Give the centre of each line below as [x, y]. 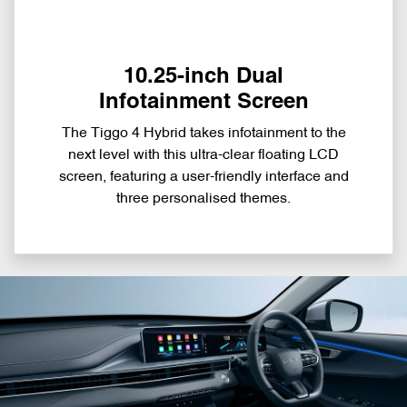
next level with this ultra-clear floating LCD [203, 156]
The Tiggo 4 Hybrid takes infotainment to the [203, 134]
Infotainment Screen [203, 103]
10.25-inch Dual [203, 78]
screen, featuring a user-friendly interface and [203, 178]
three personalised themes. [203, 199]
